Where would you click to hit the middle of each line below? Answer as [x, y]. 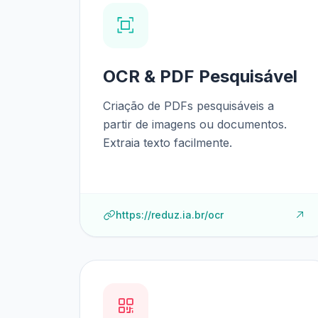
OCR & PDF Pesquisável [200, 76]
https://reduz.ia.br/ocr [170, 215]
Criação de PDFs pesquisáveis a [188, 106]
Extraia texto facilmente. [168, 143]
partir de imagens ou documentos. [195, 124]
